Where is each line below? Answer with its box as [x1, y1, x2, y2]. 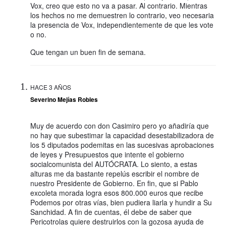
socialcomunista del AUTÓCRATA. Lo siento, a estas [30, 158, 197, 169]
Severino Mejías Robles [30, 94, 98, 104]
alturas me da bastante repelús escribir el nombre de [30, 168, 199, 179]
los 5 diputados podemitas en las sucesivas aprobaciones [30, 139, 214, 150]
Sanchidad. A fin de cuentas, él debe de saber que [30, 206, 192, 217]
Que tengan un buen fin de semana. [30, 46, 146, 57]
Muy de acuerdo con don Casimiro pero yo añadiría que [30, 120, 209, 131]
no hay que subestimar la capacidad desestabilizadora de [30, 130, 214, 140]
